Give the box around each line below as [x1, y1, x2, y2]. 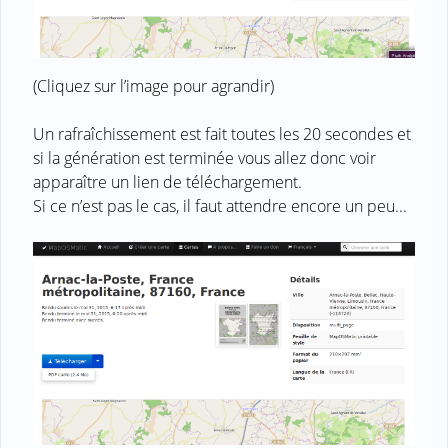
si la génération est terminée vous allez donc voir [33, 147, 376, 170]
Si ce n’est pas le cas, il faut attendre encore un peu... [33, 195, 407, 218]
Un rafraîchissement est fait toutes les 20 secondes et [33, 123, 411, 146]
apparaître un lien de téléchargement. [33, 171, 302, 194]
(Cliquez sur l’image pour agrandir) [33, 75, 274, 98]
